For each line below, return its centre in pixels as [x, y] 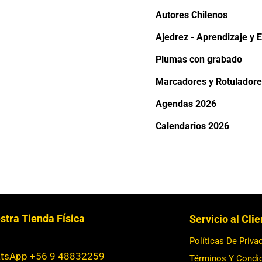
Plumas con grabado [199, 60]
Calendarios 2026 [192, 126]
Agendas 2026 [186, 104]
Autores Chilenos [191, 15]
